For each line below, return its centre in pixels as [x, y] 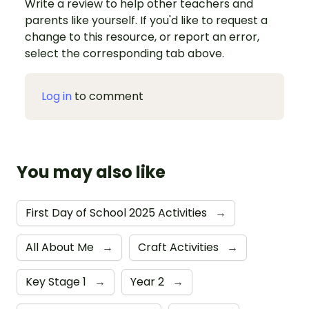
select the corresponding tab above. [124, 54]
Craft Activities [180, 248]
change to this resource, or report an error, [142, 37]
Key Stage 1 [57, 282]
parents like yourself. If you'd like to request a [146, 21]
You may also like [91, 172]
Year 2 [149, 282]
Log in [57, 97]
